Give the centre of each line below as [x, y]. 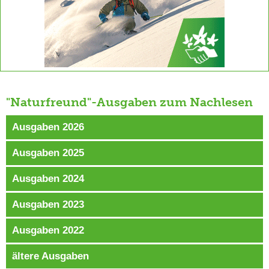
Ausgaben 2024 [48, 178]
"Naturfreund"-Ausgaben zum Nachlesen [129, 102]
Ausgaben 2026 [48, 127]
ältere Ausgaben [50, 256]
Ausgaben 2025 [48, 153]
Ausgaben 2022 [48, 230]
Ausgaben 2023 [48, 204]
